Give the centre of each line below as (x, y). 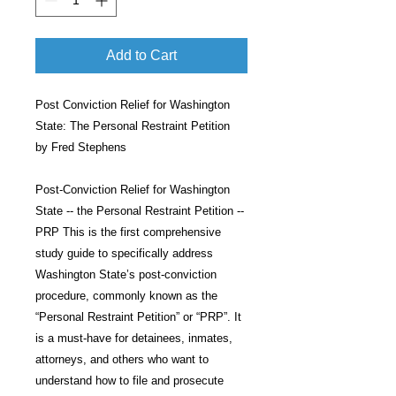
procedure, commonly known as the (126, 296)
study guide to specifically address (124, 253)
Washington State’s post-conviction (126, 274)
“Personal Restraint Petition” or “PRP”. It (138, 317)
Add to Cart (141, 55)
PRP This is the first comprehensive (128, 232)
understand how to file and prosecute (129, 381)
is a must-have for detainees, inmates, (134, 338)
